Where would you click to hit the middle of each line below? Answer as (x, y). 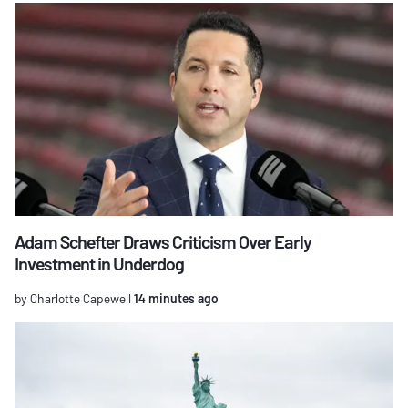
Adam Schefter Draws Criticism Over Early (163, 242)
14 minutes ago (175, 299)
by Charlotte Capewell (73, 299)
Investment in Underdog (99, 264)
